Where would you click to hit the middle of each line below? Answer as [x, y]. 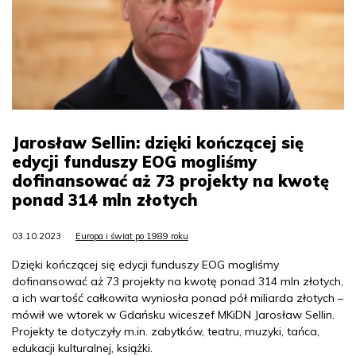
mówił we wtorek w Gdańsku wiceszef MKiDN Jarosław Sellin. [173, 315]
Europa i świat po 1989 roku [132, 236]
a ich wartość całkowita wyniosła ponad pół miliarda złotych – [178, 298]
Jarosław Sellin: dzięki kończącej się [158, 143]
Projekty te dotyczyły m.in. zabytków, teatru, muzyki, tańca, [166, 332]
